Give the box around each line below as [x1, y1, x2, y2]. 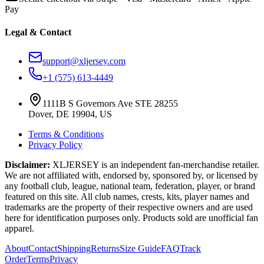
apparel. [5, 223, 34, 234]
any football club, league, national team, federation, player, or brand [5, 181, 255, 192]
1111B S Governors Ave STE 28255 [42, 98, 178, 109]
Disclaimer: [5, 160, 50, 170]
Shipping [57, 243, 91, 254]
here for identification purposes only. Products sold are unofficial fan [5, 213, 258, 223]
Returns [91, 243, 120, 254]
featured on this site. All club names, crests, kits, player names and [5, 192, 249, 202]
